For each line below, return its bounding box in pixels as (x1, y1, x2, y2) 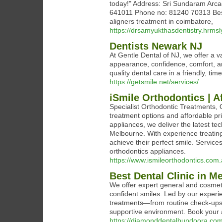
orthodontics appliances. (110, 147, 186, 155)
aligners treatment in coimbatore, (110, 17, 213, 25)
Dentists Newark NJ (110, 41, 202, 52)
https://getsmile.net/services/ (110, 78, 199, 86)
